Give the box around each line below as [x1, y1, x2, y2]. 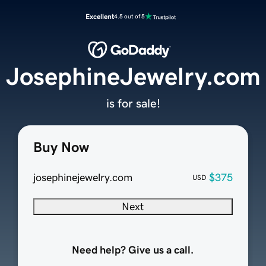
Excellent [85, 13, 114, 20]
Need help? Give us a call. [72, 245, 194, 256]
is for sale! [106, 97, 160, 110]
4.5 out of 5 [114, 13, 145, 20]
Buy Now [33, 140, 89, 155]
